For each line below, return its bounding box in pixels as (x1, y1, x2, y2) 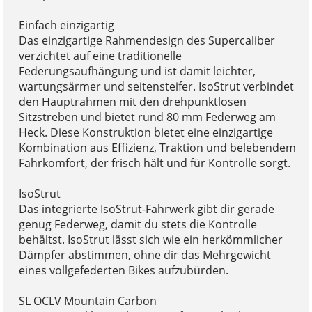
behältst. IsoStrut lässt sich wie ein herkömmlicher (18, 231, 283, 247)
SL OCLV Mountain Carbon (18, 292, 157, 309)
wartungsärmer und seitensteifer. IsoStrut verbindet (18, 78, 294, 94)
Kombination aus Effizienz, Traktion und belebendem (18, 139, 296, 155)
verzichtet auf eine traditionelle (18, 47, 182, 63)
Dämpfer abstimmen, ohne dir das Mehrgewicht (18, 247, 271, 263)
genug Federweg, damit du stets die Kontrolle (18, 216, 257, 232)
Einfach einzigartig (18, 17, 114, 33)
